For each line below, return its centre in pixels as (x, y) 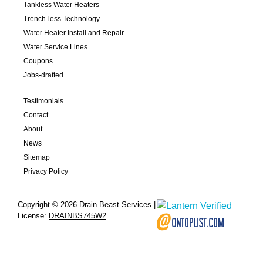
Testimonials (43, 101)
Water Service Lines (55, 47)
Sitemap (37, 157)
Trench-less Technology (62, 18)
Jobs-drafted (43, 75)
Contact (36, 115)
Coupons (38, 61)
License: (33, 215)
